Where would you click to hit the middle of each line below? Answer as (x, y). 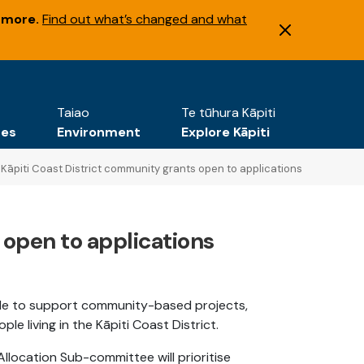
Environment (99, 132)
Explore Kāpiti (225, 132)
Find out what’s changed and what (145, 19)
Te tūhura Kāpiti (228, 113)
